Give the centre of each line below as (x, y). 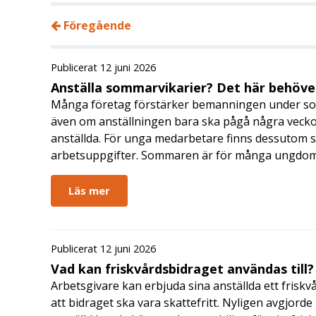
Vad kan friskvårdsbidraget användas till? (182, 269)
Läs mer (89, 190)
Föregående (96, 25)
